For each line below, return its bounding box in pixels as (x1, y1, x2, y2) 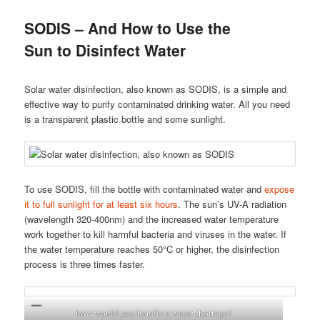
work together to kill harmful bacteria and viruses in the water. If (24, 227, 287, 241)
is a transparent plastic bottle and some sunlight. (24, 111, 226, 126)
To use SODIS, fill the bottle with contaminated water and (24, 182, 265, 196)
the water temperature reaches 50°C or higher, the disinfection (24, 242, 280, 256)
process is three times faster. (24, 257, 146, 271)
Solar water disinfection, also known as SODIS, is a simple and (24, 81, 287, 96)
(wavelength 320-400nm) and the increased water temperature (24, 212, 279, 226)
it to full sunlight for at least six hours (24, 197, 179, 211)
